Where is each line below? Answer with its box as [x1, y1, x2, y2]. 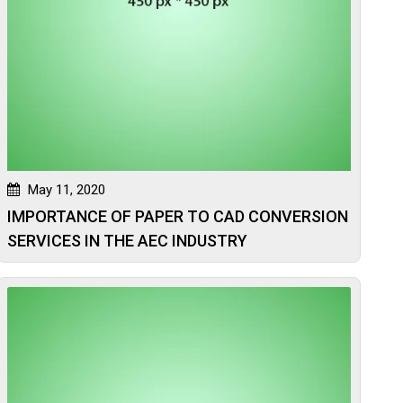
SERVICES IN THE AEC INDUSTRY [6, 230, 247, 250]
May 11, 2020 [23, 181, 105, 198]
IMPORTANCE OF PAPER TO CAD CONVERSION [6, 206, 348, 226]
